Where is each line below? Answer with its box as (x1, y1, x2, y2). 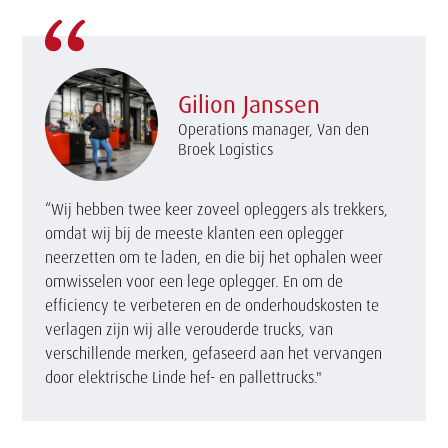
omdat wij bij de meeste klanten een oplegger (44, 222, 344, 243)
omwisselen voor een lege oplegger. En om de (44, 270, 343, 291)
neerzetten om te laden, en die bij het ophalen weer (44, 246, 383, 267)
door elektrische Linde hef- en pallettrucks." (44, 366, 322, 387)
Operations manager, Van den (177, 119, 369, 140)
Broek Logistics (177, 139, 273, 160)
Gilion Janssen (177, 89, 320, 120)
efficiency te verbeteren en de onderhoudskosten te (44, 294, 379, 315)
